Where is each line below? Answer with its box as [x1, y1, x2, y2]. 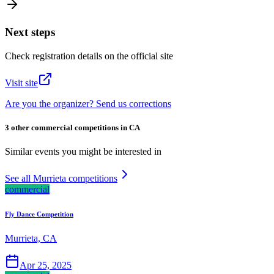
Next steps [5, 26, 55, 39]
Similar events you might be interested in [5, 146, 161, 157]
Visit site [5, 77, 38, 88]
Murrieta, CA [5, 233, 57, 244]
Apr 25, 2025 [20, 260, 72, 271]
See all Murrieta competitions [5, 173, 117, 184]
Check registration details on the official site [5, 50, 173, 61]
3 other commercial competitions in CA [5, 122, 140, 132]
